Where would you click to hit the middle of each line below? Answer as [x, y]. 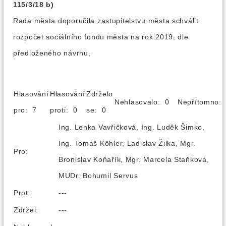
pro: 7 [29, 110]
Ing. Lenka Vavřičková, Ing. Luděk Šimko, [132, 127]
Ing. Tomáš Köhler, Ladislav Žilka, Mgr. [127, 143]
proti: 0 [67, 110]
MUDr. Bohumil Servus [98, 176]
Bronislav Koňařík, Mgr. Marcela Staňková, [134, 159]
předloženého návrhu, [52, 53]
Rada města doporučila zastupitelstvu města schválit [106, 21]
